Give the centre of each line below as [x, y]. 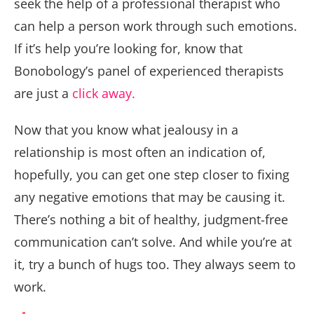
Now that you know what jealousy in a [126, 129]
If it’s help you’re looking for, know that [128, 48]
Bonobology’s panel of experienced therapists [149, 70]
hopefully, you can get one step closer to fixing [152, 174]
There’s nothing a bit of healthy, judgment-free [151, 219]
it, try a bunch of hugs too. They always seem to [155, 264]
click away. [105, 93]
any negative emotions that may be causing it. [150, 197]
